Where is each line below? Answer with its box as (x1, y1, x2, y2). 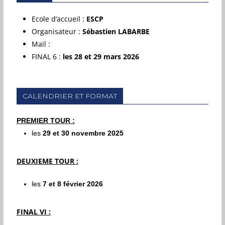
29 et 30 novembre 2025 (42, 129, 124, 137)
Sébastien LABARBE (82, 27, 150, 36)
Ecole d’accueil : (31, 14, 86, 24)
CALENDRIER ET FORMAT (22, 91, 117, 100)
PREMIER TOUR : (16, 117, 75, 125)
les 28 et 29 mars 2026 (62, 52, 139, 61)
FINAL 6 (31, 52, 57, 61)
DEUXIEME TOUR (16, 156, 76, 166)
